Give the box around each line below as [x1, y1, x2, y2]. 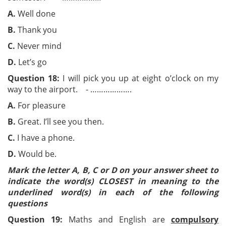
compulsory [171, 214, 218, 225]
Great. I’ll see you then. [16, 116, 138, 127]
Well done [16, 8, 84, 19]
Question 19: [8, 214, 63, 225]
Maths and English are [63, 214, 171, 225]
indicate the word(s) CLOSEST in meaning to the [8, 176, 218, 187]
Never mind [15, 40, 88, 51]
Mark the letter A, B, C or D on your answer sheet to [8, 164, 218, 176]
